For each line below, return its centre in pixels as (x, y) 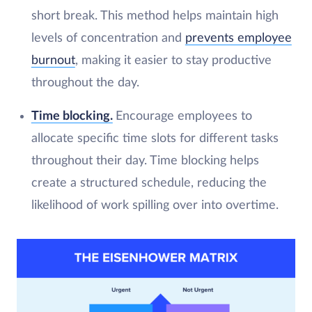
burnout (53, 60)
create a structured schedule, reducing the (149, 183)
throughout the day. (85, 83)
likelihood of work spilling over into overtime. (155, 205)
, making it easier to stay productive (173, 60)
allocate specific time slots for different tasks (155, 138)
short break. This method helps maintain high (155, 16)
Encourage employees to (184, 116)
